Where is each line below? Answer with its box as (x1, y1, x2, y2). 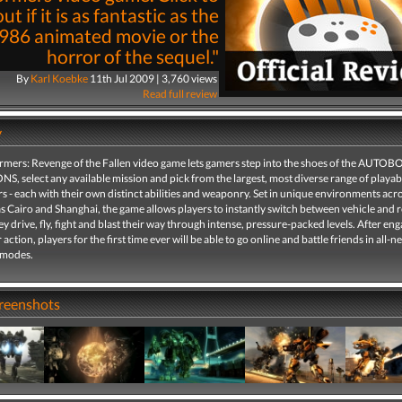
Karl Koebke (30, 72, 88, 85)
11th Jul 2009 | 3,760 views (87, 72, 219, 85)
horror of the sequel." (46, 45, 219, 68)
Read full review (142, 87, 217, 100)
